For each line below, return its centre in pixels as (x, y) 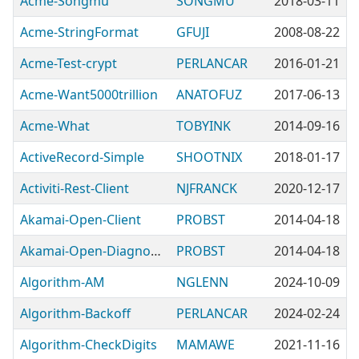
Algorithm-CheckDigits (89, 345)
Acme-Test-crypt (69, 63)
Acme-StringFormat (79, 32)
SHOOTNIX (209, 157)
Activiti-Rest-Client (75, 188)
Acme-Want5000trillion (89, 95)
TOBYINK (204, 126)
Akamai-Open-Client (81, 220)
